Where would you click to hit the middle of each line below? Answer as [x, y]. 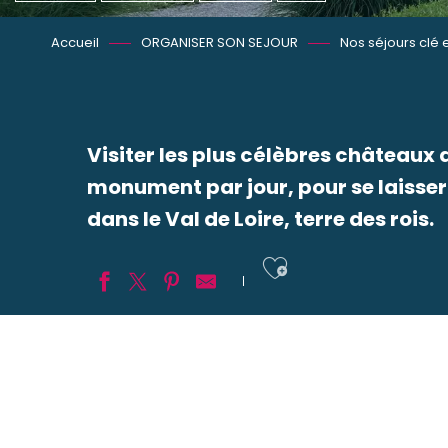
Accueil [75, 42]
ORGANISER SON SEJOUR [219, 42]
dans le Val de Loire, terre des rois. [260, 219]
